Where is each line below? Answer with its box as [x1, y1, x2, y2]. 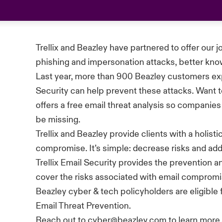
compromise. [36, 143, 90, 154]
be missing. [36, 114, 81, 125]
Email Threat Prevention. [36, 200, 131, 212]
